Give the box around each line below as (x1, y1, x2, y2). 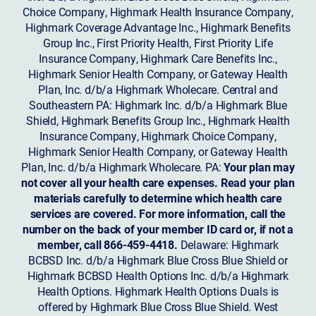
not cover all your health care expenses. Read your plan (21, 174, 295, 190)
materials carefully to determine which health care (34, 190, 282, 205)
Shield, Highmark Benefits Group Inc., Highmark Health (26, 112, 290, 128)
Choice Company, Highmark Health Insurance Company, (23, 4, 293, 19)
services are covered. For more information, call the (30, 205, 286, 221)
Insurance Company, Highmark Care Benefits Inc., (39, 50, 277, 66)
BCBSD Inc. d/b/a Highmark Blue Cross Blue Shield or (28, 252, 288, 267)
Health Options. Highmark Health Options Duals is (37, 283, 279, 298)
